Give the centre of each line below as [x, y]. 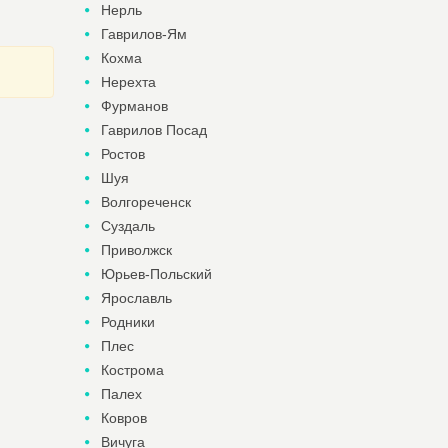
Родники [127, 322]
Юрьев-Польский [156, 274]
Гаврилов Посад [153, 130]
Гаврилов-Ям [143, 34]
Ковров [123, 418]
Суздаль [127, 226]
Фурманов [134, 106]
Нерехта [128, 82]
